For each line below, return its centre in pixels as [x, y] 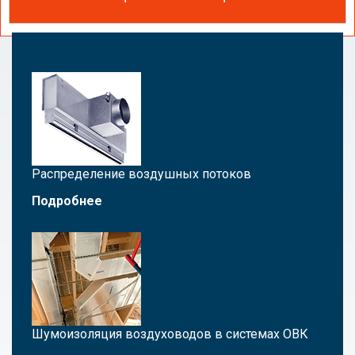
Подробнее [67, 201]
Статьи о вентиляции [93, 11]
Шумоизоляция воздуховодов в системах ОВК [170, 334]
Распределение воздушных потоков [141, 174]
